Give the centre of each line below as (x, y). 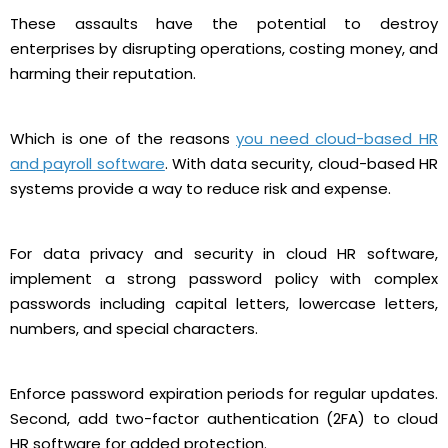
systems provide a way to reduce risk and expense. (200, 188)
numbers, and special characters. (134, 328)
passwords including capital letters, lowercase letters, (224, 303)
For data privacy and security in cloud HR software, (224, 253)
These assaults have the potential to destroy (224, 23)
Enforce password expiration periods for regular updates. (224, 393)
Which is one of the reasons (123, 138)
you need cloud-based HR (337, 138)
